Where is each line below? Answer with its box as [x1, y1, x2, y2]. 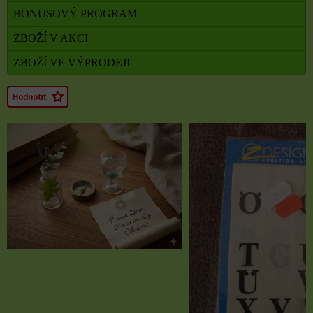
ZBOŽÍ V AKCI [13, 31, 88, 44]
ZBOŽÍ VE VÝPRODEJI [13, 56, 130, 68]
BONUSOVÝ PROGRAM [13, 7, 137, 20]
